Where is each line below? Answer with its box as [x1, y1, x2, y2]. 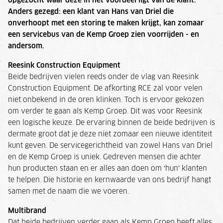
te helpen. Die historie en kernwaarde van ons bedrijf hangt [8, 176, 211, 184]
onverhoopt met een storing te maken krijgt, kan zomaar [8, 19, 204, 27]
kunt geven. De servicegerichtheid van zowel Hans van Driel [8, 142, 213, 149]
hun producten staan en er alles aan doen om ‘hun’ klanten [8, 165, 207, 172]
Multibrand [8, 207, 46, 215]
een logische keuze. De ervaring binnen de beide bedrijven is [8, 119, 215, 126]
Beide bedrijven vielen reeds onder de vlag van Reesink [8, 73, 199, 81]
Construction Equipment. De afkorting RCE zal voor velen [8, 85, 203, 92]
